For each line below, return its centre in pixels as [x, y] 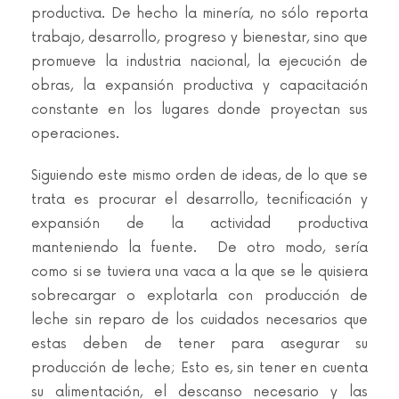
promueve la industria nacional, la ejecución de [199, 62]
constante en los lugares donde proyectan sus [199, 110]
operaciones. [75, 134]
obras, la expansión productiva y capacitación [199, 86]
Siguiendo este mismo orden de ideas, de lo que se [199, 176]
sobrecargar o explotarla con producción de [199, 296]
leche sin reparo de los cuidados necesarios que [199, 320]
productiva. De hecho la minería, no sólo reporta [199, 14]
